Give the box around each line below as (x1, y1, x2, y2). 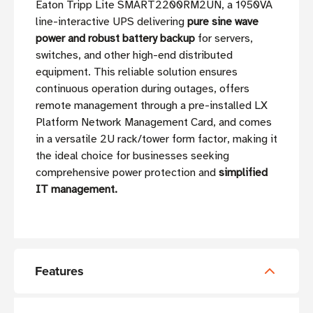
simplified (219, 166, 268, 180)
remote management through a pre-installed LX (36, 99, 268, 113)
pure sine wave (187, 15, 259, 29)
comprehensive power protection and (36, 166, 219, 180)
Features (35, 262, 84, 281)
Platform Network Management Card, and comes (36, 115, 272, 130)
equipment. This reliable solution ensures (36, 65, 238, 80)
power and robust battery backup (36, 31, 195, 46)
